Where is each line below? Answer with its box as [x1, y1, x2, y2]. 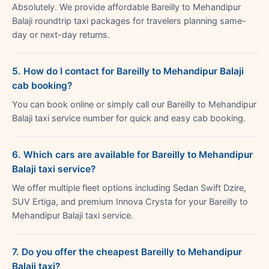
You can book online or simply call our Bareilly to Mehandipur [12, 98, 256, 110]
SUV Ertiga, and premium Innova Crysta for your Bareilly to [12, 196, 248, 207]
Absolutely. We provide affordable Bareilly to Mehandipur [12, 1, 241, 13]
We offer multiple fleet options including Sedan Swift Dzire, [12, 182, 246, 193]
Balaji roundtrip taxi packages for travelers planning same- [12, 15, 246, 26]
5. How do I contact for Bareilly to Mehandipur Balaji [12, 65, 244, 77]
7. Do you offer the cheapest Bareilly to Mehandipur [12, 246, 242, 258]
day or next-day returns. [12, 29, 110, 40]
